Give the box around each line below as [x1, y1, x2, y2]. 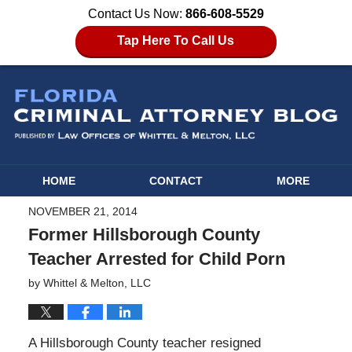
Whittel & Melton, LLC [42, 277, 151, 290]
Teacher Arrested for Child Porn [27, 249, 285, 269]
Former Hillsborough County [27, 225, 260, 245]
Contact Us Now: [88, 7, 185, 20]
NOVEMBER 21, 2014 [27, 205, 137, 218]
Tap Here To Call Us [117, 34, 235, 47]
